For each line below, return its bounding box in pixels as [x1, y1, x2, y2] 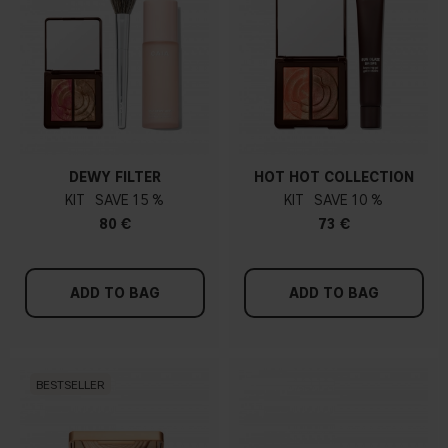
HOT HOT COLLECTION [253, 169, 414, 187]
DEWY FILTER [68, 169, 161, 187]
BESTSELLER [36, 376, 105, 392]
